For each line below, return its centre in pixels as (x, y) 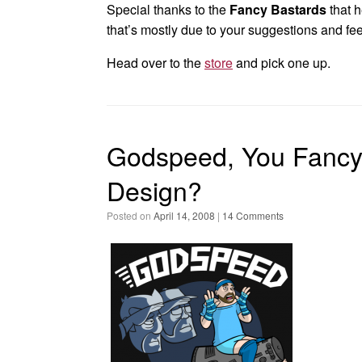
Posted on (133, 215)
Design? (154, 190)
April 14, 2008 (184, 215)
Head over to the (156, 63)
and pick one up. (282, 63)
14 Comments (253, 215)
